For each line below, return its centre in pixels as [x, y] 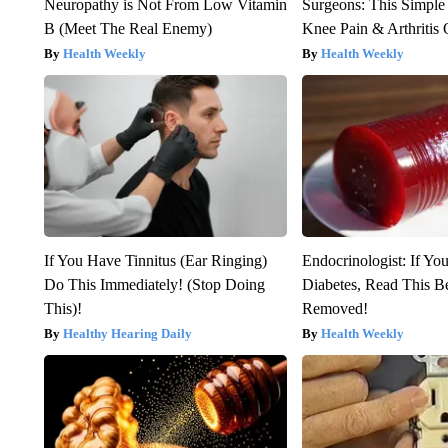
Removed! [335, 308]
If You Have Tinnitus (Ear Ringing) [155, 260]
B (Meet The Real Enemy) [127, 28]
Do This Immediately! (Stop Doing [154, 284]
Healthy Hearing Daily [127, 333]
